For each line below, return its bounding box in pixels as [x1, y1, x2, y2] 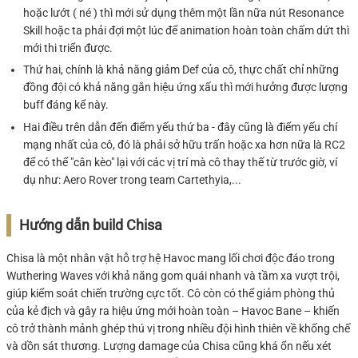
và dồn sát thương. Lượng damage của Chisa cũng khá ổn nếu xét [6, 339, 332, 352]
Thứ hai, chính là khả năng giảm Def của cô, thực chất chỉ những [23, 63, 339, 77]
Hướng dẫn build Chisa [19, 217, 162, 233]
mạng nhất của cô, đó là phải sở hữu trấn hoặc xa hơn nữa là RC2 [23, 137, 345, 151]
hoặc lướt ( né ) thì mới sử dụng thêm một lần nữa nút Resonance [23, 6, 344, 19]
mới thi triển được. [23, 42, 113, 54]
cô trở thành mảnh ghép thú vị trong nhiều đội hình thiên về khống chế [6, 321, 350, 335]
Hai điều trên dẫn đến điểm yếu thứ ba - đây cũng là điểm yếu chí [23, 120, 337, 133]
